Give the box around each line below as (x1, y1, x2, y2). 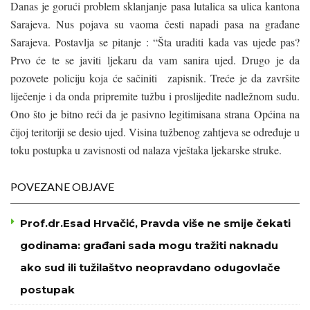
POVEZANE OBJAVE (10, 179, 114, 193)
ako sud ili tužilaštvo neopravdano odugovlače (20, 260, 280, 274)
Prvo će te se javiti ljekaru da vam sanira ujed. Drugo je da (10, 52, 300, 67)
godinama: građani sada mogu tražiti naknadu (20, 238, 278, 252)
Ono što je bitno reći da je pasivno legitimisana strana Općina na (10, 106, 300, 121)
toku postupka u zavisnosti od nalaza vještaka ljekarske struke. (10, 142, 282, 157)
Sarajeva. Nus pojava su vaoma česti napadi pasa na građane (10, 16, 300, 31)
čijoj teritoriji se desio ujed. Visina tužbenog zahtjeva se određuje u (10, 124, 300, 139)
